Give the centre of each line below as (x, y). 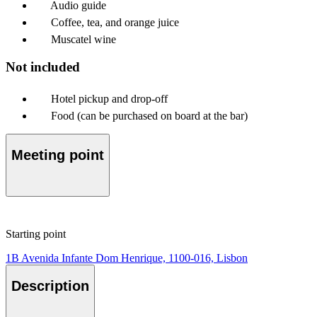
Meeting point (58, 155)
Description (50, 286)
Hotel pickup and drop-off (109, 98)
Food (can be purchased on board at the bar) (149, 115)
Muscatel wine (83, 40)
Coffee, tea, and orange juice (115, 23)
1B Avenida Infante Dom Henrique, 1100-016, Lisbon (127, 258)
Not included (43, 67)
